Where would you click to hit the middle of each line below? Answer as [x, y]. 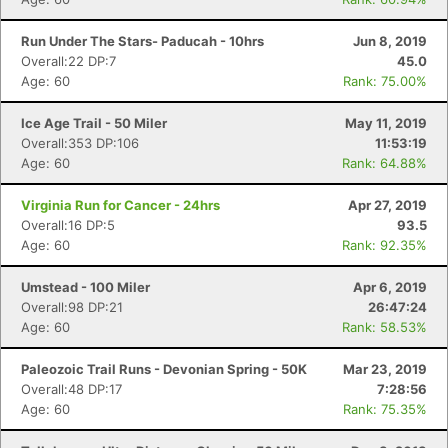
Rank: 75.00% [385, 81]
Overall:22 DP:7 [68, 61]
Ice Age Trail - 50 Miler [94, 123]
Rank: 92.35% [384, 245]
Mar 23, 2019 [385, 369]
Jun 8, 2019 [390, 41]
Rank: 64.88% [384, 163]
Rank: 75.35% [385, 409]
